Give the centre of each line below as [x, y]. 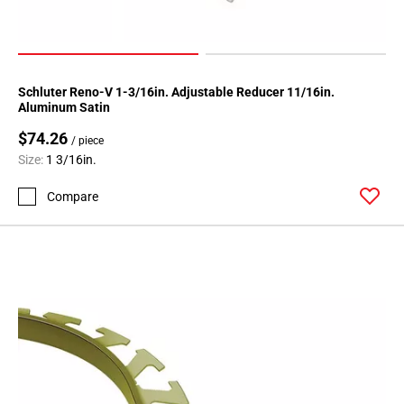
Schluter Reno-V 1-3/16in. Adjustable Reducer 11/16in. [176, 92]
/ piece [87, 141]
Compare [73, 196]
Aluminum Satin [64, 108]
